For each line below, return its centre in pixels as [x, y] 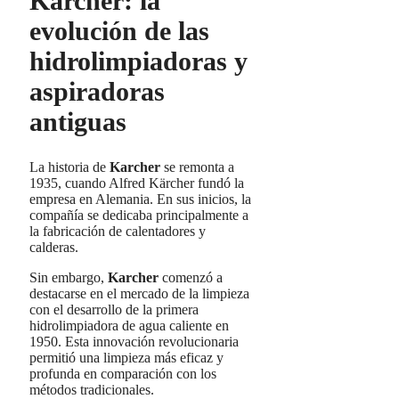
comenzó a [191, 278]
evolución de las [119, 31]
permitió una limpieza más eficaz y [126, 358]
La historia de [69, 167]
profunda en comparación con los [123, 374]
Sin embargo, [69, 278]
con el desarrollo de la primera [114, 310]
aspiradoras [97, 92]
